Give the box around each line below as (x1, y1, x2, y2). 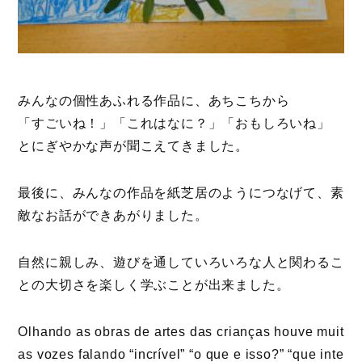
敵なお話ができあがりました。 (18, 208, 208, 222)
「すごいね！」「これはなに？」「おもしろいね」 (18, 116, 330, 130)
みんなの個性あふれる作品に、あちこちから (18, 93, 290, 107)
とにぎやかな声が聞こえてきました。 (18, 138, 250, 153)
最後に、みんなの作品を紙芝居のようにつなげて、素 (18, 185, 344, 200)
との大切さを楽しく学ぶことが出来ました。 (18, 277, 290, 292)
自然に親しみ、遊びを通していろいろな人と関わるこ (18, 255, 344, 269)
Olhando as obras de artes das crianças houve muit (18, 324, 344, 339)
